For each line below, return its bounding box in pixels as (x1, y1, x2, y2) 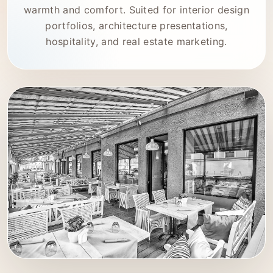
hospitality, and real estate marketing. (46, 35, 227, 48)
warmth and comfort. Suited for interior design (24, 4, 249, 16)
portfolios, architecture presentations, (45, 19, 228, 32)
